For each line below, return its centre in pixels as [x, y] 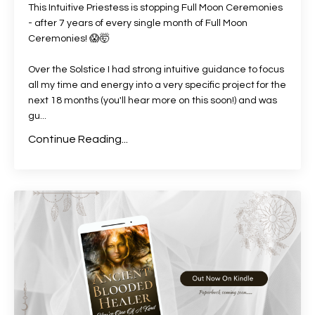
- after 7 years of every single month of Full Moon [138, 23]
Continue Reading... [78, 139]
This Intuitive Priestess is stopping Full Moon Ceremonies [155, 7]
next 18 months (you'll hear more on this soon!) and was [153, 100]
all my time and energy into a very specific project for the [157, 85]
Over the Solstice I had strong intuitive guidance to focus [156, 69]
